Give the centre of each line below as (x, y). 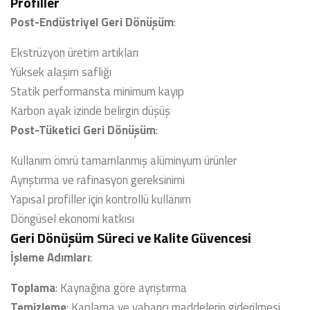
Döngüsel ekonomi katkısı (72, 219)
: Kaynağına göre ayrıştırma (121, 288)
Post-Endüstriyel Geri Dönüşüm (92, 22)
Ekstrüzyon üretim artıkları (74, 53)
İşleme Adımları (50, 257)
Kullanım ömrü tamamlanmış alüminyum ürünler (124, 161)
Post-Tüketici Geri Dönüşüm (83, 130)
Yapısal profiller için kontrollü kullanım (101, 199)
